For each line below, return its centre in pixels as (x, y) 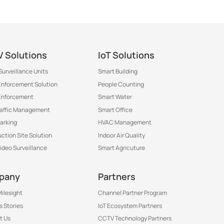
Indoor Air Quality (121, 135)
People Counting (121, 84)
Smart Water (115, 97)
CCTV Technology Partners (135, 218)
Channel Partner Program (132, 193)
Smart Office (115, 109)
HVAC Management (125, 122)
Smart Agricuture (121, 148)
